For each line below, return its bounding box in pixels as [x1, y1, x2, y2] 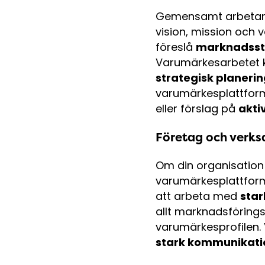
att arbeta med [156, 188, 240, 203]
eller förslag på [156, 101, 238, 116]
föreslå [156, 39, 196, 54]
